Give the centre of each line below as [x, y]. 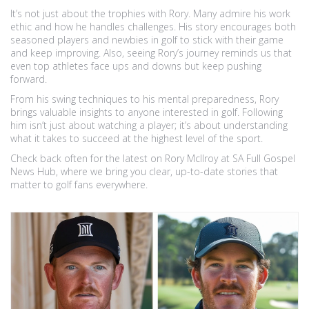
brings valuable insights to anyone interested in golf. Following [147, 112]
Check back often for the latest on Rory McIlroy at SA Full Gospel [153, 158]
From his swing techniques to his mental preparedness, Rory [144, 99]
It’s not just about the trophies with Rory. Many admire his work [150, 13]
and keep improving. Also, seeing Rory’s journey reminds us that [151, 53]
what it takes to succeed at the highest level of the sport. [137, 138]
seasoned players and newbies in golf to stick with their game [147, 40]
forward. [29, 79]
